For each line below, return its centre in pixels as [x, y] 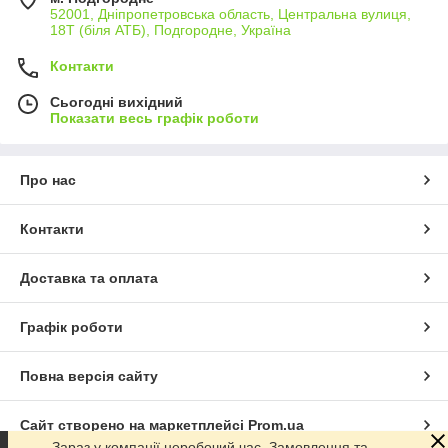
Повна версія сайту [89, 376]
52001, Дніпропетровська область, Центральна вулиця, [230, 14]
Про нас [48, 180]
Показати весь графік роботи [154, 118]
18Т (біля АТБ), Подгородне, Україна [170, 30]
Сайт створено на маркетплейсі [134, 425]
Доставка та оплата [89, 278]
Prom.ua [276, 425]
